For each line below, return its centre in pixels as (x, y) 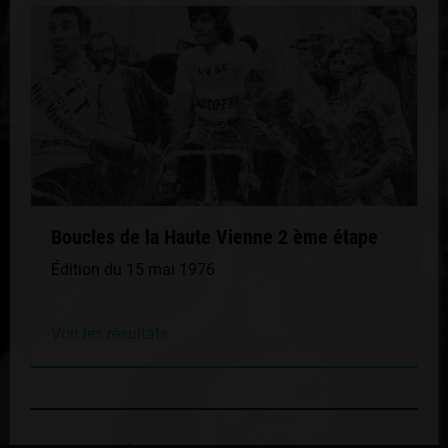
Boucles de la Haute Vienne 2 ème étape (214, 237)
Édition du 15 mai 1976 (133, 269)
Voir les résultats (109, 333)
